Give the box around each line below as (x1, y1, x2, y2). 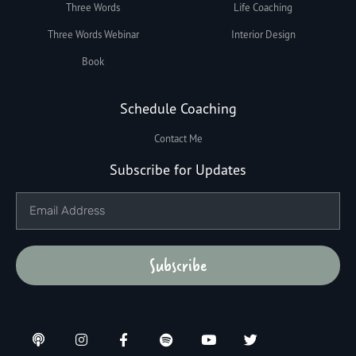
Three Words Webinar (47, 28, 139, 41)
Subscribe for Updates (110, 161, 246, 179)
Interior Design (230, 28, 296, 41)
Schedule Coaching (119, 99, 237, 118)
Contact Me (153, 132, 203, 145)
